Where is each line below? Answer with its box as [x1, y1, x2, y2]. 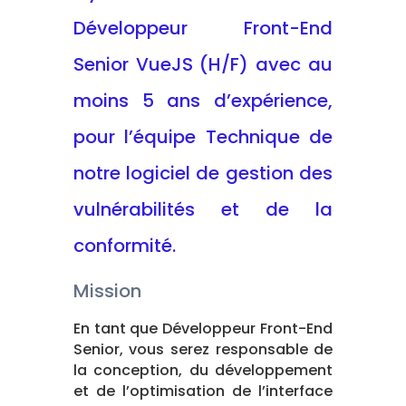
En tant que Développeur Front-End [72, 317, 333, 339]
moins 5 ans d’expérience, [72, 87, 333, 113]
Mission [72, 277, 141, 304]
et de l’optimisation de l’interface [72, 380, 333, 401]
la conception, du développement [72, 359, 333, 381]
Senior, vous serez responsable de [72, 338, 333, 360]
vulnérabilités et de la [72, 196, 333, 222]
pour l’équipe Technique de [72, 123, 333, 150]
